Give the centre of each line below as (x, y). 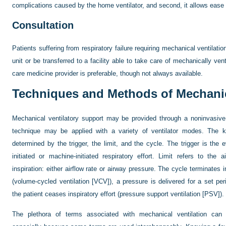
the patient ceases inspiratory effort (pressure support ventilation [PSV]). (118, 194)
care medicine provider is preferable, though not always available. (107, 73)
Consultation (43, 25)
